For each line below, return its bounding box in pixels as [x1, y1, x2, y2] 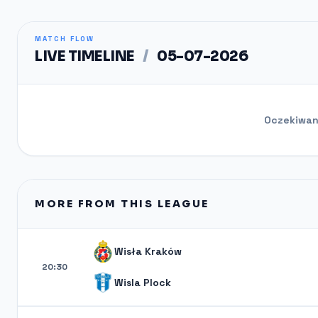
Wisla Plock [114, 276, 171, 289]
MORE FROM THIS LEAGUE [35, 197, 209, 210]
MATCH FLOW [35, 34, 94, 43]
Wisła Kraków [114, 245, 182, 258]
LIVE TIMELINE [35, 48, 137, 65]
